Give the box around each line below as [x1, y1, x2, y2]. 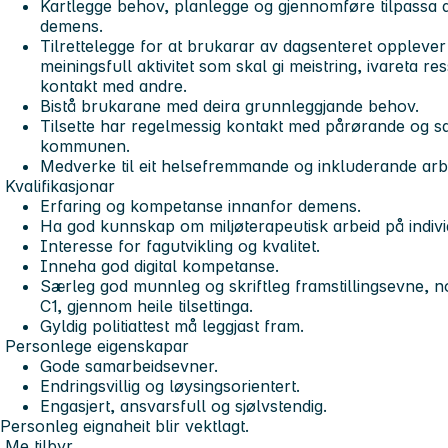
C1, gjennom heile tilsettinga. [40, 295, 253, 316]
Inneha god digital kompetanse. [40, 255, 279, 276]
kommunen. [40, 135, 130, 156]
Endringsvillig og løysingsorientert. [40, 375, 300, 396]
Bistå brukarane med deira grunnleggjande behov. [40, 95, 419, 116]
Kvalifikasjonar [5, 175, 115, 196]
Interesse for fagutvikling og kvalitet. [40, 235, 320, 256]
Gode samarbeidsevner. [40, 355, 218, 376]
